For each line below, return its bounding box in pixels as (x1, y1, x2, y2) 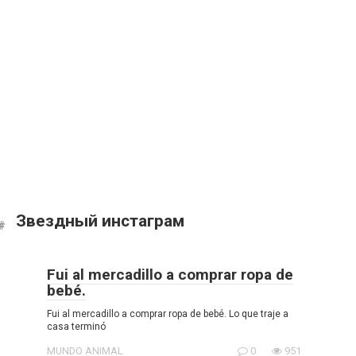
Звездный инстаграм (16, 211, 184, 230)
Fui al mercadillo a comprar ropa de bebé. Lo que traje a (47, 308, 288, 319)
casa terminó (47, 321, 106, 332)
